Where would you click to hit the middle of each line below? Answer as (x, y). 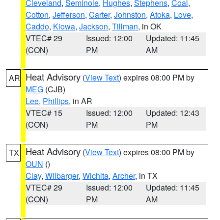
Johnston (130, 14)
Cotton (37, 14)
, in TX (146, 176)
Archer (124, 176)
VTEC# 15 (44, 113)
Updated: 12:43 (173, 113)
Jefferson (69, 14)
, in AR (81, 101)
